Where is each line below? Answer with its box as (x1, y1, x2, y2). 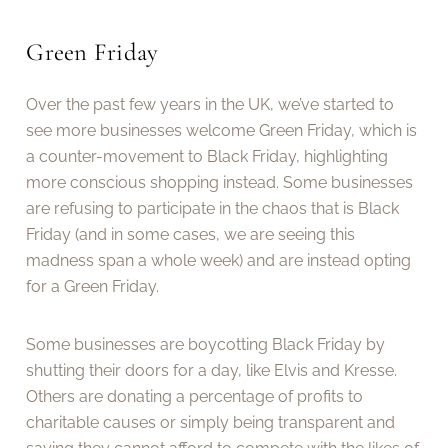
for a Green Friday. (26, 276, 160, 296)
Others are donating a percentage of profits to (26, 387, 364, 407)
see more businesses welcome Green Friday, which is (26, 120, 418, 140)
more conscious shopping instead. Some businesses (26, 172, 414, 192)
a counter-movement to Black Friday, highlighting (26, 146, 389, 166)
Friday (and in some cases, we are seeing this (26, 224, 356, 244)
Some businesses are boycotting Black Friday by (26, 335, 386, 355)
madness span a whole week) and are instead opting (26, 250, 412, 270)
